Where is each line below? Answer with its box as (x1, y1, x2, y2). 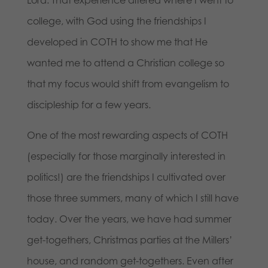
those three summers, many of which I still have (26, 192, 239, 205)
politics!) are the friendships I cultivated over (26, 171, 226, 184)
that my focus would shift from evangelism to (26, 78, 229, 90)
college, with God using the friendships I (26, 15, 206, 28)
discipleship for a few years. (26, 99, 151, 111)
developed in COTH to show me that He (26, 36, 208, 48)
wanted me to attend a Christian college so (26, 57, 224, 69)
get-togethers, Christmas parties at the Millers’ (26, 234, 233, 246)
